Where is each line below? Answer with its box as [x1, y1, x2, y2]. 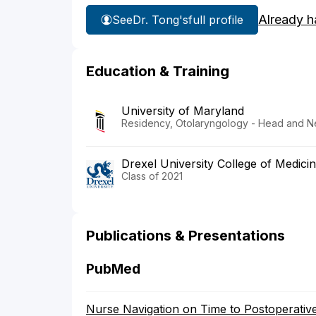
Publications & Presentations [86, 227, 285, 245]
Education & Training [86, 63, 229, 80]
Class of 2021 [121, 170, 183, 183]
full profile [188, 12, 243, 27]
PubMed [86, 261, 140, 278]
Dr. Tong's [133, 12, 188, 27]
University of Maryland [121, 104, 244, 119]
